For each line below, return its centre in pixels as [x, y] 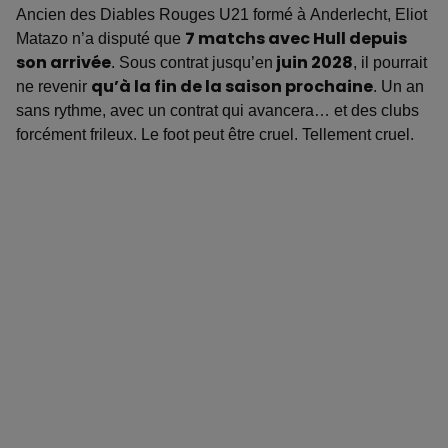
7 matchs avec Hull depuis [296, 39]
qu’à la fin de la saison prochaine [232, 87]
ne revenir [53, 87]
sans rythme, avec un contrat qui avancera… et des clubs [217, 111]
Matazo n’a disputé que [100, 39]
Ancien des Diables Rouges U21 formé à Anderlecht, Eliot [221, 15]
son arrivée [63, 63]
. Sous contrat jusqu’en [192, 63]
